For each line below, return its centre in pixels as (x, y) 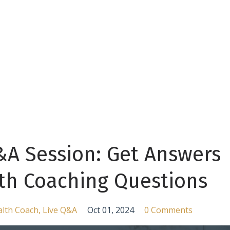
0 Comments (168, 210)
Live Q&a (60, 210)
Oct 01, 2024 (111, 210)
